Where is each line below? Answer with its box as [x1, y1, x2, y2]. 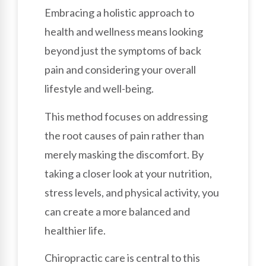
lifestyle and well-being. [45, 82, 154, 96]
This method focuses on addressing [45, 109, 208, 123]
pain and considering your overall [45, 63, 196, 77]
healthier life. [45, 223, 106, 237]
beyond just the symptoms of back [45, 44, 201, 58]
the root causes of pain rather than [45, 128, 204, 142]
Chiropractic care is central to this [45, 251, 200, 265]
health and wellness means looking [45, 25, 203, 39]
